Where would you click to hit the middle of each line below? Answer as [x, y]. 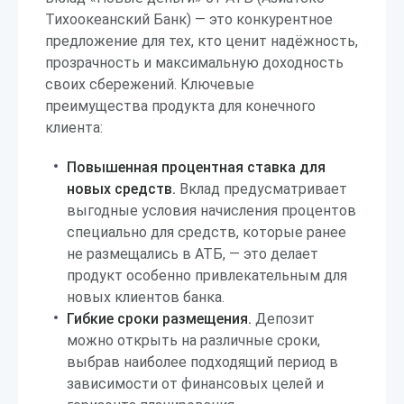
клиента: [74, 128]
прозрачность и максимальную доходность [194, 63]
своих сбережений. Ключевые [150, 84]
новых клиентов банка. [146, 297]
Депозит [283, 319]
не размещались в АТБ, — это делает [193, 254]
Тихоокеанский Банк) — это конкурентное [189, 19]
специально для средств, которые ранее [207, 232]
